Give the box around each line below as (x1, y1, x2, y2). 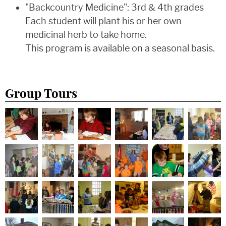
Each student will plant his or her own (25, 15, 182, 27)
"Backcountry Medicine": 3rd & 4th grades (25, 2, 204, 13)
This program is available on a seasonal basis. (25, 42, 215, 54)
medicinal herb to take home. (25, 29, 147, 40)
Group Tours (5, 88, 77, 100)
